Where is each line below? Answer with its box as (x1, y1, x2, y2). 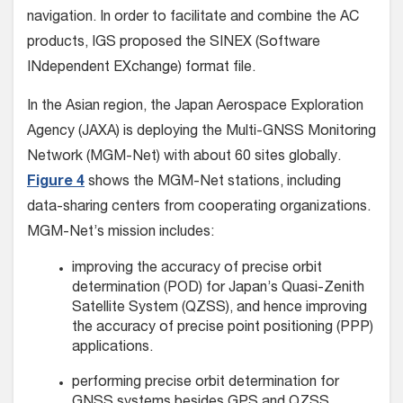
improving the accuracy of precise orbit (72, 262, 322, 277)
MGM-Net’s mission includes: (27, 226, 214, 241)
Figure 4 (27, 175, 85, 191)
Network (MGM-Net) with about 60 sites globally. (27, 150, 341, 166)
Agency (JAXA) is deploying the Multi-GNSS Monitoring (27, 125, 376, 140)
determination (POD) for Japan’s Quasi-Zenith (72, 282, 364, 297)
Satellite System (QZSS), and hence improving (72, 301, 367, 317)
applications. (72, 341, 153, 356)
